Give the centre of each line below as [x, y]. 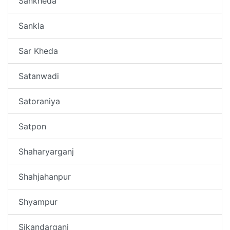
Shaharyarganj [46, 151]
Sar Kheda [38, 51]
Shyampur [38, 202]
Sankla [31, 25]
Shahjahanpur [45, 176]
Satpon [32, 126]
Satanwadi [39, 76]
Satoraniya [39, 101]
